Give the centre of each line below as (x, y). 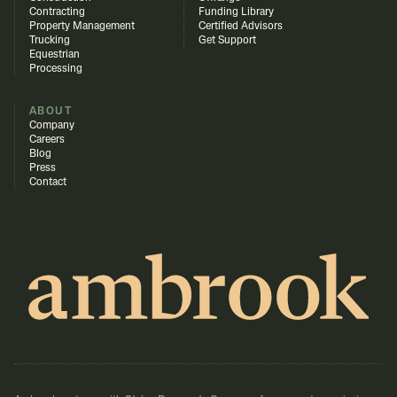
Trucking (50, 41)
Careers (47, 140)
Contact (48, 183)
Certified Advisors (241, 27)
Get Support (228, 41)
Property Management (82, 27)
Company (52, 126)
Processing (56, 69)
